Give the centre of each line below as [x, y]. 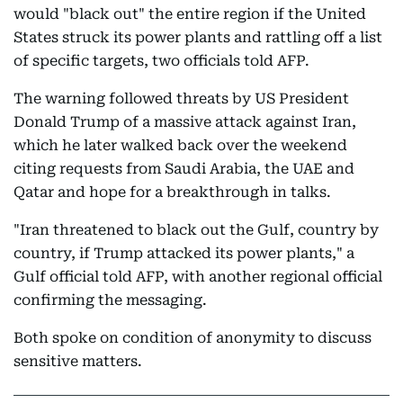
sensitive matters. [78, 361]
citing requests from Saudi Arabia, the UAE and [184, 169]
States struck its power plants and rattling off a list [198, 37]
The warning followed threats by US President [181, 99]
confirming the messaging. [110, 300]
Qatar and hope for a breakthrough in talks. [172, 192]
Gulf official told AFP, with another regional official [198, 277]
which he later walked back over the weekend [180, 145]
